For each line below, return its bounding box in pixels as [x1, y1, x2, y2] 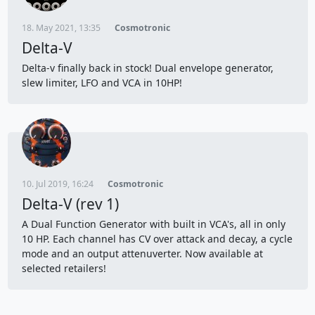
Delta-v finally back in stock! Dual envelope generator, [21, 60, 274, 75]
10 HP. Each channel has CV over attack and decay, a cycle [21, 231, 292, 245]
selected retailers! [21, 261, 112, 275]
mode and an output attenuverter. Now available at [21, 246, 263, 260]
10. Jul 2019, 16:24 [21, 177, 94, 190]
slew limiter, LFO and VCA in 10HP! [21, 75, 185, 89]
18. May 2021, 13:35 [21, 21, 101, 34]
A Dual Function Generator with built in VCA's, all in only [21, 217, 285, 231]
